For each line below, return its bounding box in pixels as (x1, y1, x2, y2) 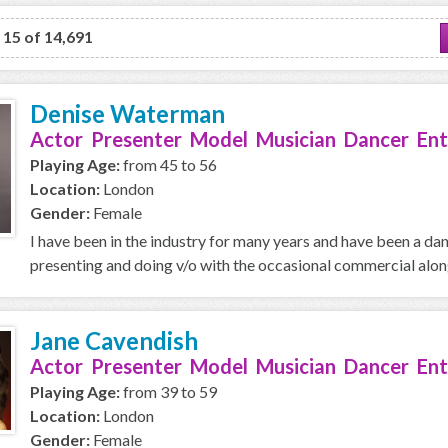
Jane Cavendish (30, 326, 198, 355)
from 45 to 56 (120, 155, 217, 174)
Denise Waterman (30, 99, 225, 128)
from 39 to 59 (120, 382, 217, 401)
